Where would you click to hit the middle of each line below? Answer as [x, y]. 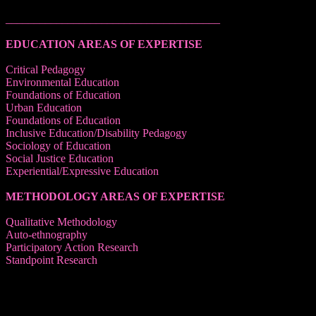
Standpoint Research [51, 260]
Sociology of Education [58, 145]
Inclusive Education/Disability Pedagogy [96, 133]
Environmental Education [62, 82]
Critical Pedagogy [45, 69]
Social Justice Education [60, 158]
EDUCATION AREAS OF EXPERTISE [104, 44]
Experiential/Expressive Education [82, 171]
